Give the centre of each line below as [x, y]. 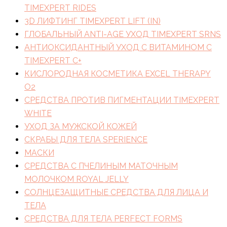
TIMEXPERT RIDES [60, 8]
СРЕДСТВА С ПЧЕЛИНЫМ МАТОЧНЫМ [101, 166]
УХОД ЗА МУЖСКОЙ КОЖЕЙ [81, 126]
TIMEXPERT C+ [53, 60]
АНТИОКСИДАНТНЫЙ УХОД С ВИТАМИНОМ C [118, 47]
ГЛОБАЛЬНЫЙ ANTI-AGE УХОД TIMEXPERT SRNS [123, 34]
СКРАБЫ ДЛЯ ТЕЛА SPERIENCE [86, 139]
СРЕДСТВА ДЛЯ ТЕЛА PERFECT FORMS [103, 218]
